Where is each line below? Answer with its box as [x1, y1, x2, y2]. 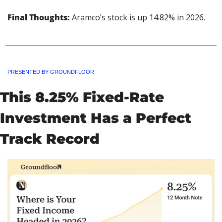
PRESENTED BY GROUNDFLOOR [7, 69, 94, 75]
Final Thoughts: [7, 11, 70, 23]
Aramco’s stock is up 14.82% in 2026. [70, 11, 205, 23]
